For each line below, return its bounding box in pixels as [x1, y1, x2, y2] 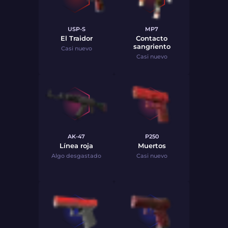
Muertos [137, 141, 166, 150]
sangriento [133, 42, 170, 50]
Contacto [136, 34, 167, 42]
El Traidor [60, 34, 93, 42]
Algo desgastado [51, 152, 101, 159]
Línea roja [60, 141, 93, 150]
